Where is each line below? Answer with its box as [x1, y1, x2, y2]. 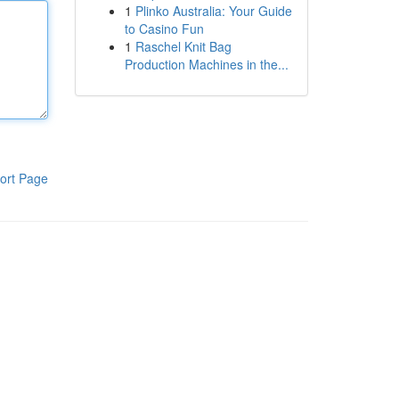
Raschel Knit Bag [134, 37, 232, 55]
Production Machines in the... [124, 55, 289, 73]
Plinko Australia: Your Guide [134, 2, 292, 20]
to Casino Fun [124, 20, 204, 37]
